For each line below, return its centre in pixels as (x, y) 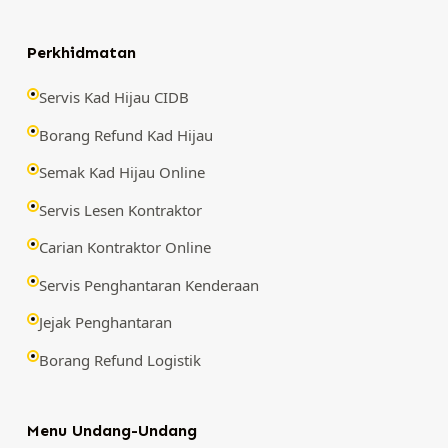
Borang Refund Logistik (119, 359)
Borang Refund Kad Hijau (125, 134)
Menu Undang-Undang (111, 430)
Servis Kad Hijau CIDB (113, 97)
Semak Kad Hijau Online (121, 172)
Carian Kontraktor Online (124, 247)
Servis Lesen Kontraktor (120, 209)
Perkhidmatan (81, 52)
